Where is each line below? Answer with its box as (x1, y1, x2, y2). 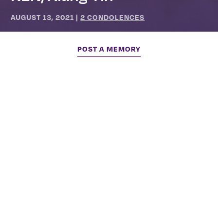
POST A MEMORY (77, 44, 141, 53)
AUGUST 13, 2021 (11, 12, 74, 21)
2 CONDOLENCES (80, 12, 145, 21)
